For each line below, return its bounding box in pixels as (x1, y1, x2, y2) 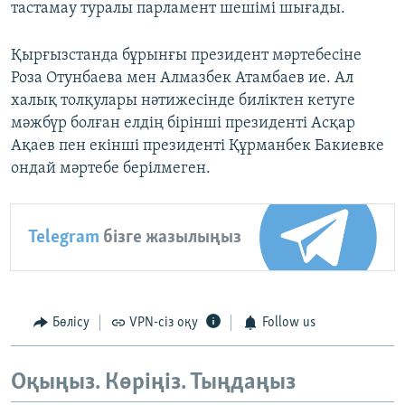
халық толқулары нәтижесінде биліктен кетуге (11, 92, 355, 110)
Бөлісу (52, 316, 89, 331)
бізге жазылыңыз (99, 228, 241, 248)
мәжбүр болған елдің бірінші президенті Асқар (11, 115, 355, 133)
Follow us (261, 316, 316, 331)
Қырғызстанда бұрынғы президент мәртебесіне (11, 47, 362, 65)
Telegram (28, 228, 99, 248)
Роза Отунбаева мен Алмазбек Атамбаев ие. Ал (11, 70, 353, 88)
